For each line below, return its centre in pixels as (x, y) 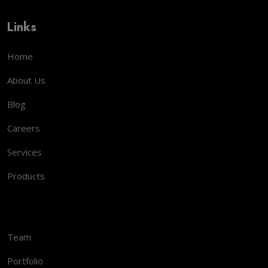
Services (25, 152)
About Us (26, 80)
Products (26, 176)
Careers (24, 128)
